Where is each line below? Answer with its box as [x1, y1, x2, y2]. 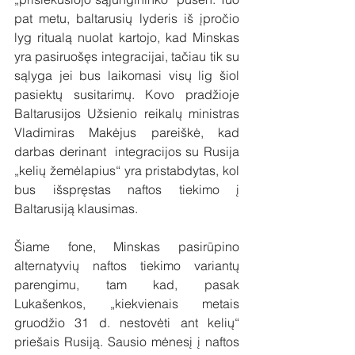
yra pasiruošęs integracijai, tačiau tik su [14, 48, 239, 64]
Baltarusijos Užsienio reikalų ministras [14, 105, 239, 121]
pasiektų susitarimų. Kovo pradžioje [14, 86, 239, 102]
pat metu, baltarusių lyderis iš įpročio [14, 10, 239, 26]
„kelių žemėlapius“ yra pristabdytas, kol [14, 162, 239, 178]
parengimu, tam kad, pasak [14, 276, 239, 292]
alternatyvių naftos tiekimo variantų [14, 257, 239, 273]
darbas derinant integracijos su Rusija [14, 143, 239, 159]
